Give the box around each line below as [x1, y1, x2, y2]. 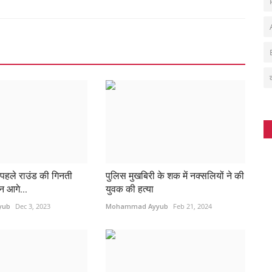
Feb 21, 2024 [172, 201, 212, 211]
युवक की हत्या [105, 183, 154, 195]
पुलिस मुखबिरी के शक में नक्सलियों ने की [105, 169, 244, 182]
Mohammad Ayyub [105, 201, 168, 211]
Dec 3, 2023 [15, 201, 50, 211]
